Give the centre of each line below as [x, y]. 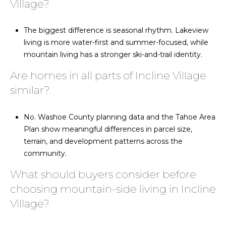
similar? [30, 90]
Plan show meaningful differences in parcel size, [108, 129]
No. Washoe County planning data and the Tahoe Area [119, 117]
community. [45, 154]
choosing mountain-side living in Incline [113, 189]
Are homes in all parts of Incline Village [108, 76]
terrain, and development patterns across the [103, 142]
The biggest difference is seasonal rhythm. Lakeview [116, 31]
